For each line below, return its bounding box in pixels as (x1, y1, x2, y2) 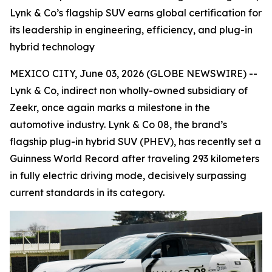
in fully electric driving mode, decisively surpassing (10, 169, 246, 182)
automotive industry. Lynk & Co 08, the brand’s (10, 118, 227, 131)
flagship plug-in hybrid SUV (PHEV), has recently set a (10, 135, 261, 148)
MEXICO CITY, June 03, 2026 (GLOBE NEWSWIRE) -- (10, 67, 257, 80)
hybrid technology (10, 41, 95, 53)
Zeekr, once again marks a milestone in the (10, 101, 210, 114)
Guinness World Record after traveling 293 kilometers (10, 152, 259, 165)
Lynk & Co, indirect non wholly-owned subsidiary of (10, 84, 248, 97)
